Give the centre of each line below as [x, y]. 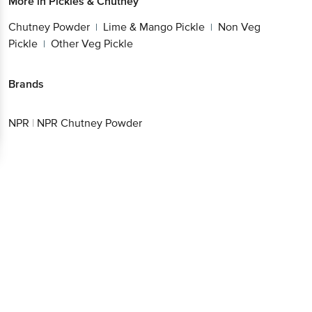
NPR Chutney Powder [89, 124]
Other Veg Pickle [92, 44]
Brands [26, 84]
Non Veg [239, 27]
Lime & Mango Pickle [154, 27]
